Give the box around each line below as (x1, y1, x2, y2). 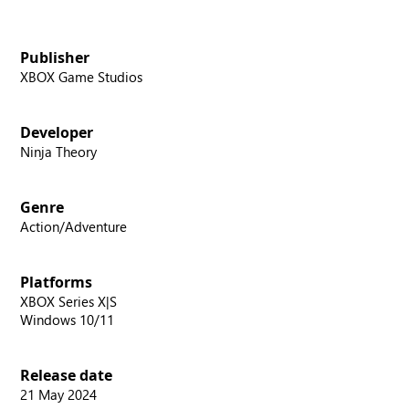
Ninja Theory (20, 142, 98, 162)
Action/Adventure (20, 217, 128, 236)
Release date (20, 365, 113, 386)
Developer (20, 122, 94, 143)
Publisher (20, 47, 90, 68)
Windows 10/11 (20, 310, 115, 330)
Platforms (20, 272, 93, 293)
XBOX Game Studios (20, 68, 143, 87)
